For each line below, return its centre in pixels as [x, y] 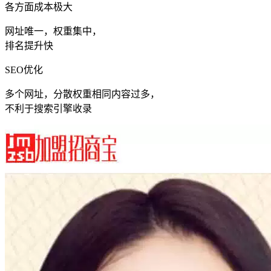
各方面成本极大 [39, 7]
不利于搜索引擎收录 [48, 108]
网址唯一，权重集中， [53, 31]
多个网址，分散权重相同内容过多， [82, 94]
